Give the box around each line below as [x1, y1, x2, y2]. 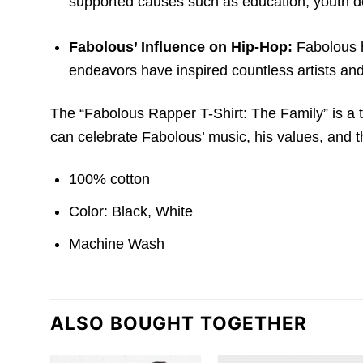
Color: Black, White [69, 203, 194, 220]
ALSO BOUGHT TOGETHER [50, 312, 308, 335]
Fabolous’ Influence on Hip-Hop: [69, 39, 293, 56]
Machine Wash [69, 235, 165, 252]
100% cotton [69, 171, 151, 188]
